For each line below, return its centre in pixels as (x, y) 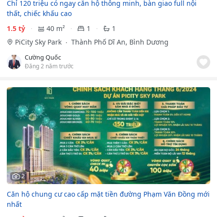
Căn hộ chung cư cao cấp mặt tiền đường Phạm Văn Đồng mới (108, 194)
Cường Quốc (43, 58)
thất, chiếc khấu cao (39, 14)
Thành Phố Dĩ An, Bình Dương (119, 42)
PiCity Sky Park (39, 42)
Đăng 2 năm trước (49, 66)
